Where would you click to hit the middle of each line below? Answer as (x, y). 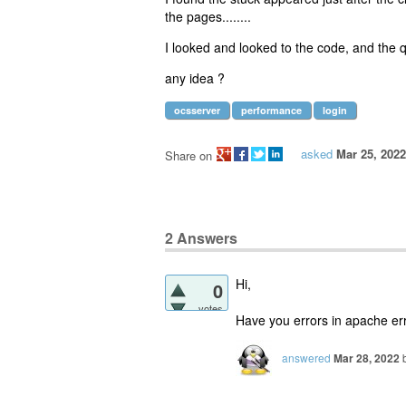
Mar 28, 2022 (367, 358)
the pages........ (208, 16)
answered (306, 357)
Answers (205, 237)
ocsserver (197, 110)
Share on (188, 155)
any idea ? (195, 78)
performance (271, 110)
